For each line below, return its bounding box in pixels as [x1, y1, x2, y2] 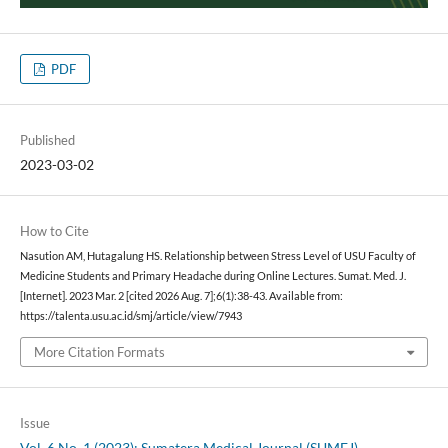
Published [19, 132, 75, 149]
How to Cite [19, 223, 89, 240]
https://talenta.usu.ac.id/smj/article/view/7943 [19, 310, 242, 323]
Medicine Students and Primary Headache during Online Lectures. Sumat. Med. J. [19, 270, 406, 283]
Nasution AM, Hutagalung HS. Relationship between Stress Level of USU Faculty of [19, 250, 416, 263]
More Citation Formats [33, 343, 165, 360]
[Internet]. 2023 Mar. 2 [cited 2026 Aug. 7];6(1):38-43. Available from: [19, 290, 343, 303]
